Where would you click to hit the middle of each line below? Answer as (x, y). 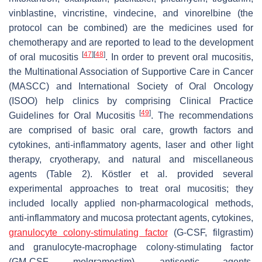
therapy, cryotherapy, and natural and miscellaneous (131, 160)
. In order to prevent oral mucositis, (179, 57)
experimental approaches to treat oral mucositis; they (131, 189)
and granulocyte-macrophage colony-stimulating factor (131, 247)
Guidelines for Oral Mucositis (74, 116)
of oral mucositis (45, 57)
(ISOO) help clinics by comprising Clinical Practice (131, 101)
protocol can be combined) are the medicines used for (131, 28)
